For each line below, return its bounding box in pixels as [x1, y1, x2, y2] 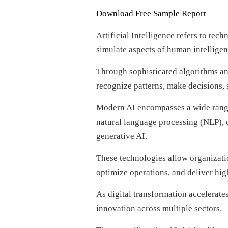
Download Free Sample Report [96, 9, 206, 18]
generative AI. [96, 131, 147, 141]
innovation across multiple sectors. [96, 204, 222, 213]
